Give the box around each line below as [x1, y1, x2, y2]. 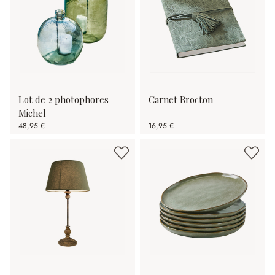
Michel [18, 107, 46, 119]
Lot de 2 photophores [18, 93, 109, 106]
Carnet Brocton [149, 93, 213, 106]
